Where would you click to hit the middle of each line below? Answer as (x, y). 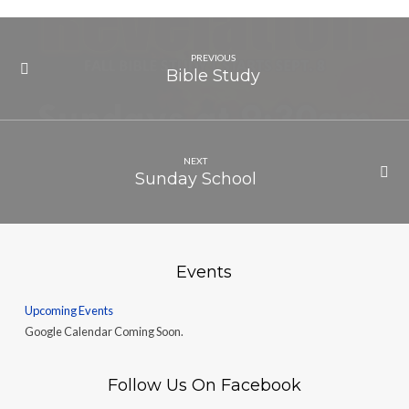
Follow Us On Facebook (204, 385)
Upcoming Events (68, 310)
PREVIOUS (214, 57)
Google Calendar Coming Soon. (104, 331)
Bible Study (214, 76)
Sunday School (195, 179)
